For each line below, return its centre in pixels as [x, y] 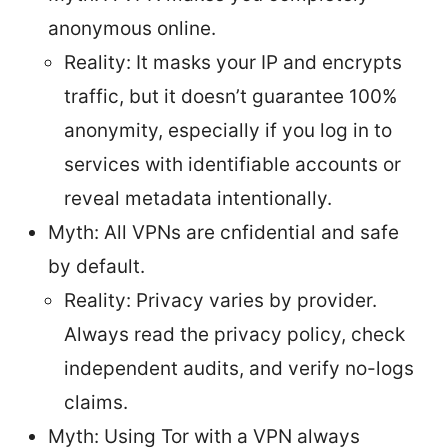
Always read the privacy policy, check [234, 334]
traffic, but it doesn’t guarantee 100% [230, 96]
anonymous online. [132, 28]
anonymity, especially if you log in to [228, 130]
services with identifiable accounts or [232, 164]
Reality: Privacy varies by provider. [220, 300]
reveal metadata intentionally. [198, 198]
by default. [96, 266]
